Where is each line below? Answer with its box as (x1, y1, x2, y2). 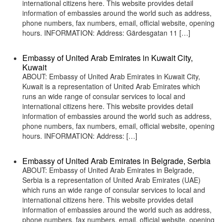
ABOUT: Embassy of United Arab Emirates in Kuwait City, (22, 71, 200, 81)
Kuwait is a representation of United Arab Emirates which (22, 81, 200, 91)
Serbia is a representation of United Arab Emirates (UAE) (22, 175, 201, 185)
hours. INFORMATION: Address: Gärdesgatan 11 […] (22, 28, 190, 38)
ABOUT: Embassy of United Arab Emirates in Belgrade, (22, 165, 194, 175)
